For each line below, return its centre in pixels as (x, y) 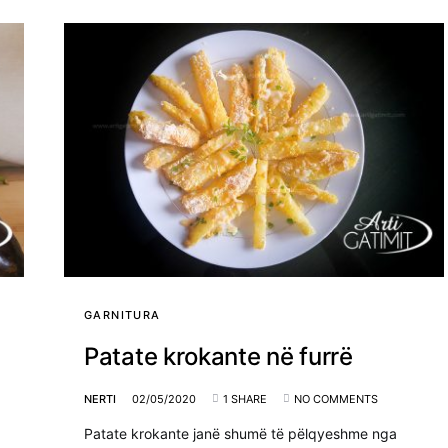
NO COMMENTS (336, 398)
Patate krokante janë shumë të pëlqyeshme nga (240, 433)
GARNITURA (122, 314)
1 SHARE (245, 398)
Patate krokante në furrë (218, 356)
